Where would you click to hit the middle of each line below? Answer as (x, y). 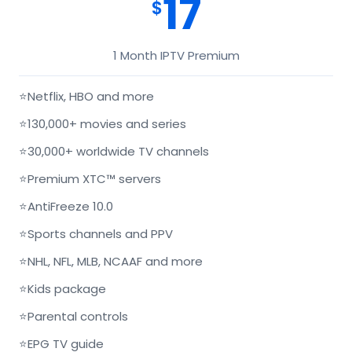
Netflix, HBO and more (91, 96)
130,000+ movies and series (107, 124)
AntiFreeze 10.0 (70, 206)
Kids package (67, 289)
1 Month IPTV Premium (176, 55)
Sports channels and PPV (100, 234)
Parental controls (78, 316)
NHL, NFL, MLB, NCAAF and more (115, 261)
